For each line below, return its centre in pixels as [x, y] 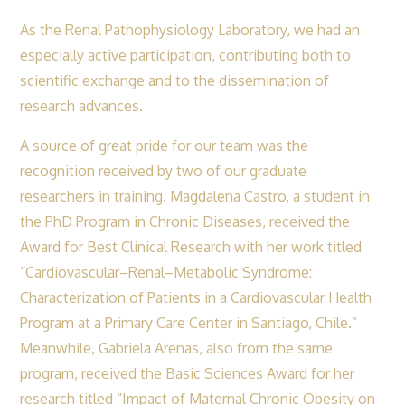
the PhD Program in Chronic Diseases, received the [185, 221]
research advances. [82, 105]
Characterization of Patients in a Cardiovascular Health [196, 297]
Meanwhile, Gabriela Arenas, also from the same [177, 348]
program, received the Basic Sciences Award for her [188, 373]
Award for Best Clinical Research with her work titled [191, 246]
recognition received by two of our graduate [164, 170]
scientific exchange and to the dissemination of [175, 80]
